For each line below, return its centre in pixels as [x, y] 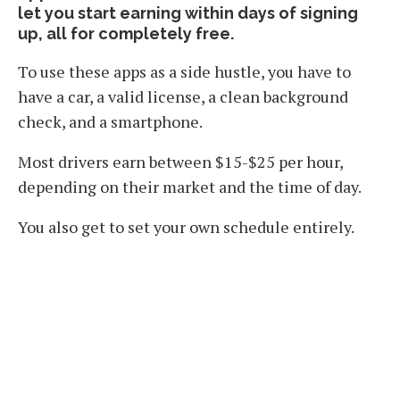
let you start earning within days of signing [188, 13]
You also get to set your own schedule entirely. [186, 227]
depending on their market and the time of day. [190, 187]
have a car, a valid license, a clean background [183, 97]
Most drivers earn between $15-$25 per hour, [180, 162]
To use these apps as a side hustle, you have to [184, 72]
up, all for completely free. [128, 34]
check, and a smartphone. [112, 122]
